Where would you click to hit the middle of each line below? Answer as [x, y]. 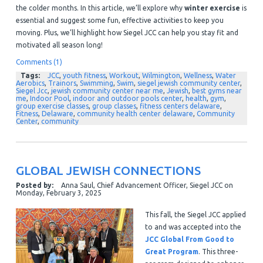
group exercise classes [52, 106]
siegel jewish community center [188, 83]
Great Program [171, 251]
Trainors [62, 83]
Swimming [96, 83]
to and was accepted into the [193, 227]
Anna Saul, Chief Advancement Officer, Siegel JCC [141, 185]
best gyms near [217, 91]
